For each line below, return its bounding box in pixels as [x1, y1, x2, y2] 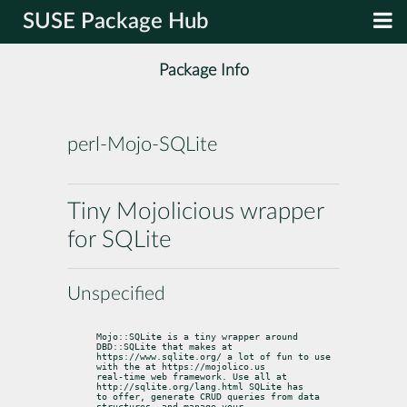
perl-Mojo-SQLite [67, 134, 217, 155]
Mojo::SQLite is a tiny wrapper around [96, 331, 298, 342]
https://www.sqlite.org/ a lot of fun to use [96, 351, 331, 362]
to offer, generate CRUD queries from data [96, 391, 320, 402]
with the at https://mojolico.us [96, 361, 265, 372]
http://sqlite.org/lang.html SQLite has [96, 381, 303, 392]
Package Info [158, 62, 249, 80]
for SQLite [67, 227, 172, 252]
